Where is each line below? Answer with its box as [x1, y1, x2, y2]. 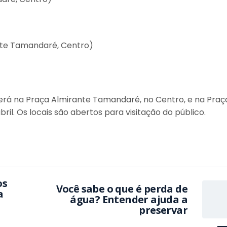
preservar [139, 203, 187, 217]
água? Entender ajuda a [70, 192, 187, 206]
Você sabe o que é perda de [56, 181, 187, 196]
